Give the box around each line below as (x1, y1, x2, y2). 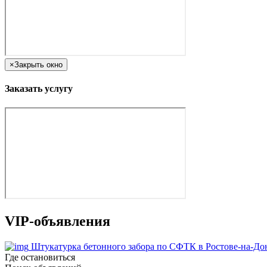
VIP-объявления (5, 213, 110, 229)
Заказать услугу (5, 83, 73, 94)
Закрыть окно (14, 60, 63, 70)
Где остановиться (5, 252, 75, 262)
